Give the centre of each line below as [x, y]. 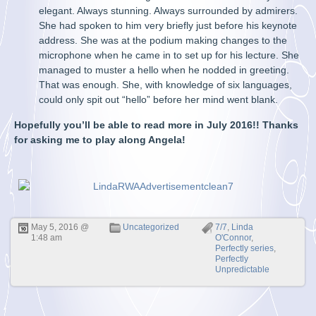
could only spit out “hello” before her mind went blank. [159, 99]
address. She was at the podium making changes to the [163, 40]
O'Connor [233, 238]
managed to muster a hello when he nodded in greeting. [164, 70]
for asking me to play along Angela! [100, 140]
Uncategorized [151, 227]
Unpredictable [242, 269]
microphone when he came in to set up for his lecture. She [169, 55]
